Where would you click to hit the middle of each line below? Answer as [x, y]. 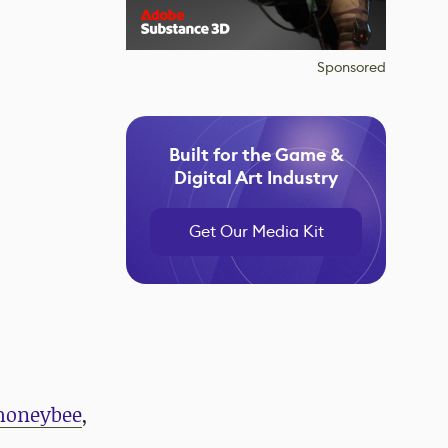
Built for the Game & [256, 155]
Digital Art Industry [256, 178]
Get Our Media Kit [256, 231]
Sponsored [351, 67]
